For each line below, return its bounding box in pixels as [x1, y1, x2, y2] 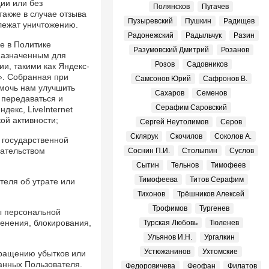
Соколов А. [214, 132, 252, 141]
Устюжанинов [144, 247, 190, 256]
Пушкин [184, 17, 211, 25]
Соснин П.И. [128, 147, 170, 155]
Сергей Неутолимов [140, 118, 208, 126]
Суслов [229, 147, 254, 155]
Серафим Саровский [155, 103, 227, 112]
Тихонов [138, 190, 165, 198]
